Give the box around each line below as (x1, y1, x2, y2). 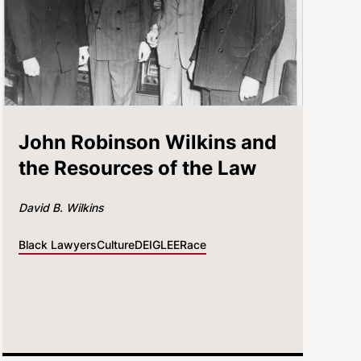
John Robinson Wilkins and (18, 130, 276, 154)
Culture (96, 237, 135, 251)
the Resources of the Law (18, 156, 256, 180)
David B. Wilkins (18, 200, 104, 214)
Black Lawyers (18, 237, 97, 251)
